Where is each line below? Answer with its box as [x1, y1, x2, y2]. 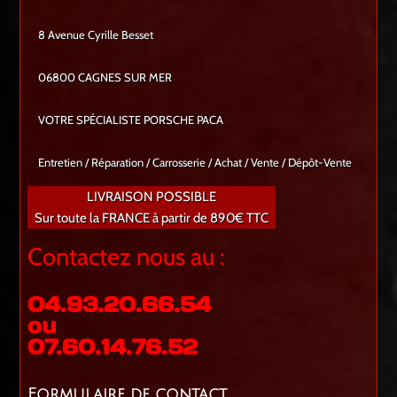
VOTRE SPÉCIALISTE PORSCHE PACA [38, 113, 224, 128]
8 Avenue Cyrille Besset [38, 27, 154, 43]
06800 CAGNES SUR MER [38, 70, 173, 85]
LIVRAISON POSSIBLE [86, 189, 216, 206]
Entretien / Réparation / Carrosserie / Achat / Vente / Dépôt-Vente [38, 155, 353, 170]
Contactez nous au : [27, 242, 225, 272]
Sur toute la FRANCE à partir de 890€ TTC [34, 210, 269, 227]
